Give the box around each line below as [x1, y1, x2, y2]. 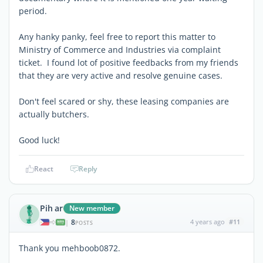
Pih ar [40, 202, 63, 214]
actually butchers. [19, 108, 89, 120]
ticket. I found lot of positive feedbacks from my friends [19, 56, 238, 68]
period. [19, 5, 47, 16]
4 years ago [190, 217, 225, 226]
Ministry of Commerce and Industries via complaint [19, 43, 221, 55]
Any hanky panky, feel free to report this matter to [19, 31, 215, 42]
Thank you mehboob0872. [19, 242, 120, 254]
